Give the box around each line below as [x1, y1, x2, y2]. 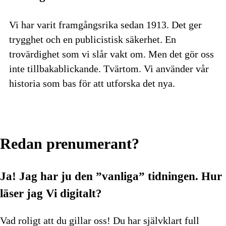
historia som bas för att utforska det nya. [9, 77, 175, 89]
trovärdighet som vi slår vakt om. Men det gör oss [9, 48, 214, 60]
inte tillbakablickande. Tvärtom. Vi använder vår [9, 63, 209, 74]
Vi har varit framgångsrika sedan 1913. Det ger [9, 19, 202, 30]
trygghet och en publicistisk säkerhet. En [9, 33, 176, 45]
